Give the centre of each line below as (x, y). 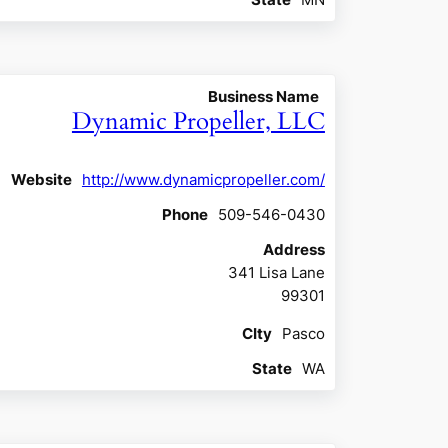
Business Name (263, 96)
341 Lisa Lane (276, 272)
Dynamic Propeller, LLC (198, 121)
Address (293, 249)
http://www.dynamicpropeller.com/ (203, 179)
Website (41, 179)
